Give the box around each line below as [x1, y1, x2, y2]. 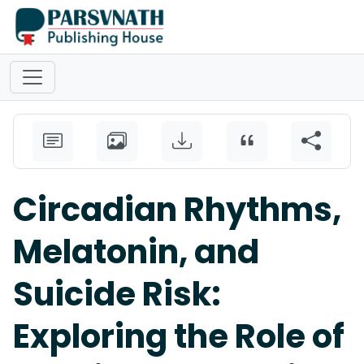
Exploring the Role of [13, 314, 344, 359]
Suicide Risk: [13, 271, 221, 317]
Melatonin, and [13, 229, 259, 275]
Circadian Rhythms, [13, 187, 341, 232]
